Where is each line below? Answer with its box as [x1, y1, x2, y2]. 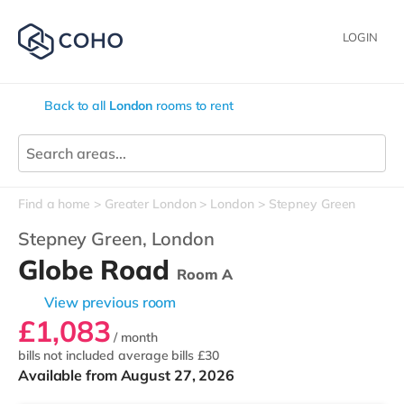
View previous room [44, 293, 177, 311]
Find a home [18, 196, 90, 212]
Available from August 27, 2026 [18, 366, 234, 384]
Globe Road [18, 252, 177, 287]
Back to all [44, 97, 109, 114]
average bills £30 [118, 347, 219, 363]
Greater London [104, 196, 197, 212]
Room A [176, 265, 234, 283]
